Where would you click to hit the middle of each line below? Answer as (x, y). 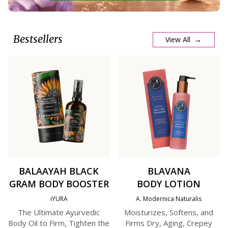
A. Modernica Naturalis (169, 199)
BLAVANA (169, 171)
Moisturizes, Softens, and (169, 212)
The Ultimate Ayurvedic (59, 212)
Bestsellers (38, 39)
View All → (184, 40)
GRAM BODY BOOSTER (59, 184)
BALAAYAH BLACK (59, 171)
